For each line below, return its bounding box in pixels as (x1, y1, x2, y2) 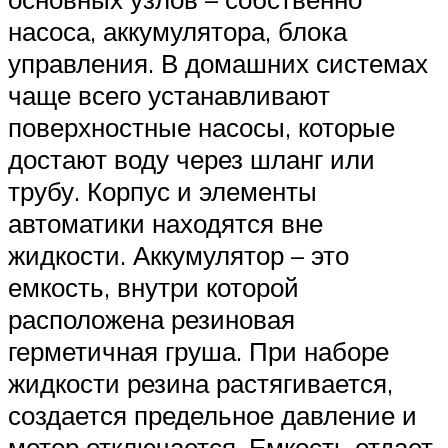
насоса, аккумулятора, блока (8, 14, 347, 47)
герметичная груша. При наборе (8, 334, 389, 367)
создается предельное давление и (8, 398, 417, 431)
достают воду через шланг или (8, 142, 375, 175)
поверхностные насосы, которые (8, 110, 395, 143)
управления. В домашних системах (8, 46, 428, 79)
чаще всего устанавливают (8, 78, 330, 111)
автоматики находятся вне (8, 206, 323, 239)
